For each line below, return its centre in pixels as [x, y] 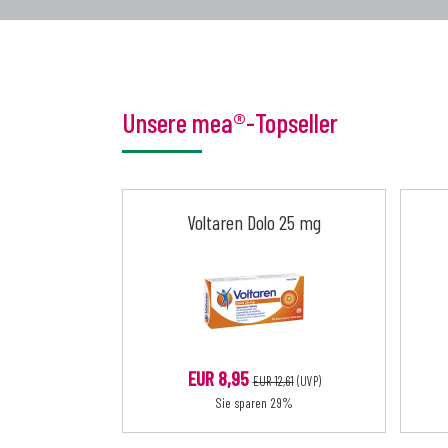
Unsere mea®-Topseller [230, 121]
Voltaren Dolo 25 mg [254, 221]
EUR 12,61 [273, 380]
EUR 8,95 [218, 377]
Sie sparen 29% [254, 402]
